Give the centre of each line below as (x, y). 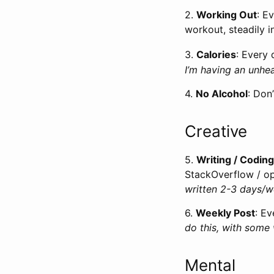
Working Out (227, 15)
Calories (216, 55)
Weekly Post (225, 213)
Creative (218, 131)
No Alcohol (222, 93)
